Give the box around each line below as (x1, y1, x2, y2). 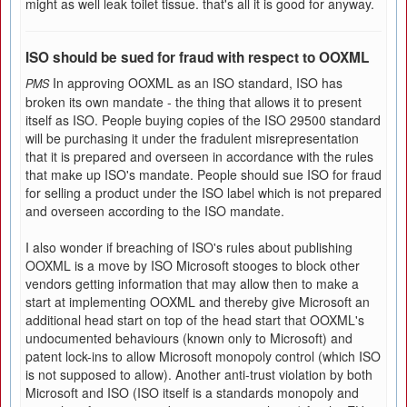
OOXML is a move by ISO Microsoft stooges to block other (25, 256, 360, 274)
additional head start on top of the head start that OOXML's (25, 311, 364, 329)
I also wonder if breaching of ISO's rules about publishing (25, 238, 352, 256)
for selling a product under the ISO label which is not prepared (25, 184, 382, 202)
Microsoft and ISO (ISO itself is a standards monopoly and (25, 383, 359, 402)
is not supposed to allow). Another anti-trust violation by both (25, 365, 372, 383)
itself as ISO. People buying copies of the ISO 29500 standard (25, 111, 381, 129)
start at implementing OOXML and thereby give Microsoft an (25, 293, 370, 311)
